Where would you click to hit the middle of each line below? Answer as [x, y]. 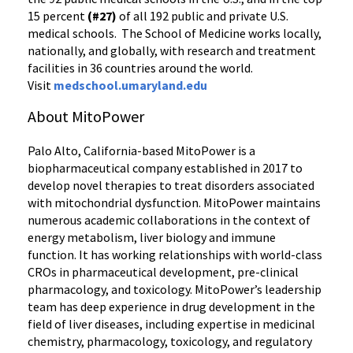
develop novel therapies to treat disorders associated [171, 185]
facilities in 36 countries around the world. [140, 67]
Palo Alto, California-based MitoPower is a [141, 150]
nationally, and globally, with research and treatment [172, 50]
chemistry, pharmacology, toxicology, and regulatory [170, 341]
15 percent [56, 15]
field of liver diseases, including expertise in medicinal [171, 323]
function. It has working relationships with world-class [175, 254]
